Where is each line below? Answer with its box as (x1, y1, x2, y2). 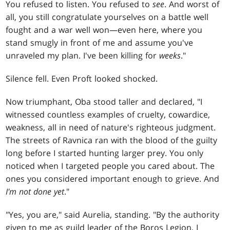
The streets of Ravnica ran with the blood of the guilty (6, 134, 218, 146)
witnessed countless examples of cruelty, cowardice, (6, 108, 210, 120)
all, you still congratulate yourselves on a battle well (6, 11, 209, 23)
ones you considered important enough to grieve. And (6, 172, 220, 184)
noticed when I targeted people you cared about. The (6, 160, 215, 171)
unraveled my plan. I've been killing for (6, 49, 160, 61)
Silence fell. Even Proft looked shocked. (6, 72, 158, 84)
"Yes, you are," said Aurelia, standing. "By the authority (6, 208, 220, 220)
